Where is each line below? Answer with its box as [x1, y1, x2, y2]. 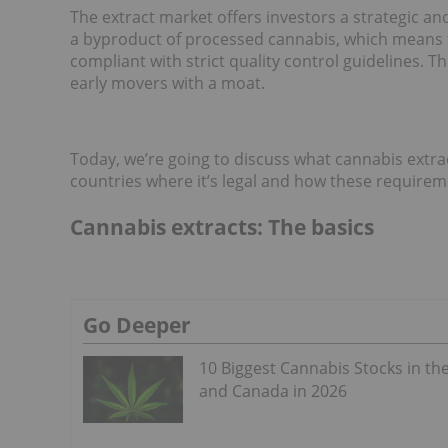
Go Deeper [83, 311, 191, 340]
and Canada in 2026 [199, 380, 347, 403]
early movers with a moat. [70, 71, 265, 94]
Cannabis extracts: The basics [70, 212, 374, 241]
